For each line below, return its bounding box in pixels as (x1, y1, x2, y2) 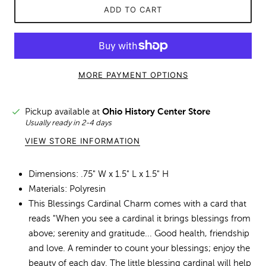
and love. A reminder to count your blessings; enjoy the (28, 242, 250, 253)
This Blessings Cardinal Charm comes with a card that (28, 198, 246, 208)
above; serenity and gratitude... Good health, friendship (28, 227, 249, 238)
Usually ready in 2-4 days (25, 118, 112, 127)
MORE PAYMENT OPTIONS (78, 70, 188, 80)
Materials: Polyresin (28, 183, 106, 194)
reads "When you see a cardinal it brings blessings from (28, 213, 251, 223)
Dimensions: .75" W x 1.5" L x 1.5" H (28, 168, 169, 179)
